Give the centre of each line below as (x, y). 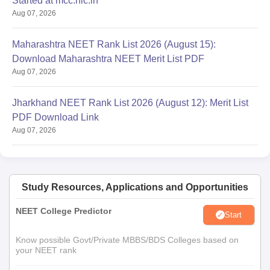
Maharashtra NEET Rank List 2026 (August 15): (114, 44)
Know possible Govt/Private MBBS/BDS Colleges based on (127, 240)
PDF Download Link (55, 117)
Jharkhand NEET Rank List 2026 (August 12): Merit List (130, 103)
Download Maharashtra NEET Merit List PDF (108, 59)
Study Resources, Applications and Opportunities (135, 187)
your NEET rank (46, 250)
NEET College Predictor (64, 211)
